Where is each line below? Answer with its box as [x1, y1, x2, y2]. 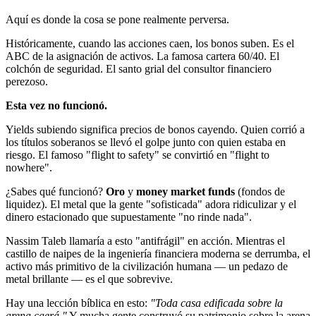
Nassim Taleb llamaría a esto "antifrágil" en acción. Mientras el [6, 235, 285, 248]
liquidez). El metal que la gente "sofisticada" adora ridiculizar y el [6, 198, 296, 211]
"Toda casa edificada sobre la [150, 297, 283, 310]
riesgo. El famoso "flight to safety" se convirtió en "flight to [6, 149, 269, 162]
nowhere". [6, 162, 52, 174]
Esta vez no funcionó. [6, 99, 107, 112]
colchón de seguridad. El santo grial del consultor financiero [6, 63, 272, 75]
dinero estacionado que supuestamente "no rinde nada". [6, 211, 252, 224]
